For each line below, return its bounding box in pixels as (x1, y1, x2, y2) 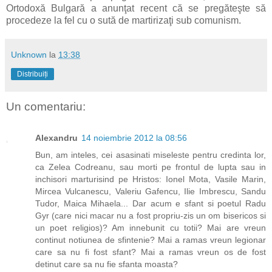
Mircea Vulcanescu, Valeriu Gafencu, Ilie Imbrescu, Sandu (35, 186, 266, 197)
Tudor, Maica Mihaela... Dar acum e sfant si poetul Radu (35, 199, 266, 209)
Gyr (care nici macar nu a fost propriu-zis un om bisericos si (35, 211, 266, 221)
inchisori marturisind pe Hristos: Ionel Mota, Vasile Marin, (35, 174, 266, 185)
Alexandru (35, 133, 78, 143)
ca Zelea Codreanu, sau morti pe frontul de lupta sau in (35, 162, 266, 172)
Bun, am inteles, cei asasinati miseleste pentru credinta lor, (35, 150, 266, 160)
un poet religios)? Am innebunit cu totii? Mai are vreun (35, 223, 266, 233)
